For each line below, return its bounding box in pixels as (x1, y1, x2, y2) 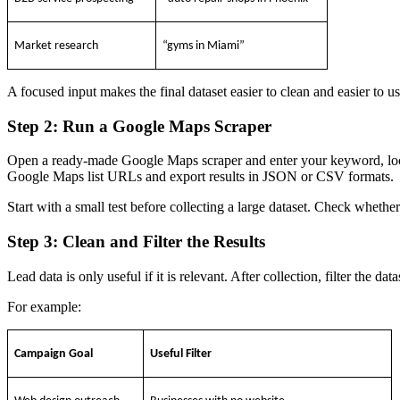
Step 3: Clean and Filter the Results (7, 231, 265, 251)
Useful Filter (150, 346, 212, 361)
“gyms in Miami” (162, 38, 246, 53)
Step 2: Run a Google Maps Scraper (7, 116, 271, 136)
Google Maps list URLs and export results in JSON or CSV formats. (7, 169, 394, 185)
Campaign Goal (14, 346, 94, 361)
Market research (14, 38, 99, 53)
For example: (7, 298, 81, 314)
